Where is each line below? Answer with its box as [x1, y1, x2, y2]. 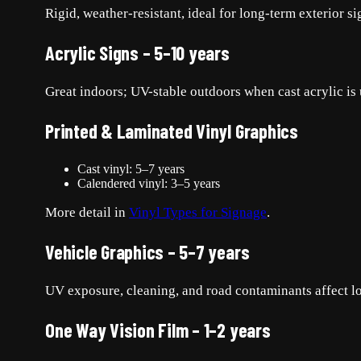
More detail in [45, 205, 129, 221]
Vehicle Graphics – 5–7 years [45, 240, 250, 264]
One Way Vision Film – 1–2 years [45, 318, 271, 342]
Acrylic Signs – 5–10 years [45, 41, 230, 65]
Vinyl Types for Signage [129, 205, 267, 221]
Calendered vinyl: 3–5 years [77, 176, 220, 191]
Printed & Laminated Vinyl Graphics [45, 119, 298, 143]
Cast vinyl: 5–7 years [77, 162, 185, 176]
